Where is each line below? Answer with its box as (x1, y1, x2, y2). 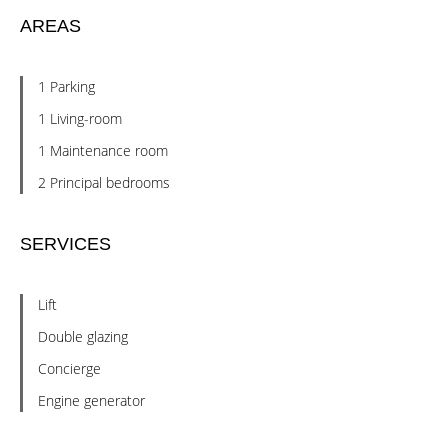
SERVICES (20, 234, 111, 254)
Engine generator (38, 391, 145, 410)
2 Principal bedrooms (38, 173, 170, 192)
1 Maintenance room (38, 141, 168, 160)
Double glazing (38, 327, 128, 346)
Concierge (38, 359, 101, 378)
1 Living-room (38, 109, 122, 128)
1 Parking (38, 77, 95, 96)
